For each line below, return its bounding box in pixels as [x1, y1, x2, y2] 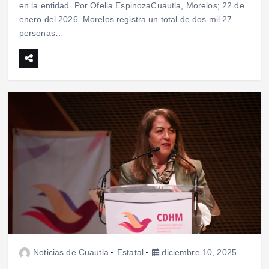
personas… [19, 28, 64, 38]
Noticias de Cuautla [33, 247, 109, 258]
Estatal [117, 247, 144, 258]
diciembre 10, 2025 [159, 247, 237, 258]
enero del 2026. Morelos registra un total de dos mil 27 [19, 14, 232, 25]
